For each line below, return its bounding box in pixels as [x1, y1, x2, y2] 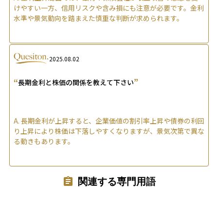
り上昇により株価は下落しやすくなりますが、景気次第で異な [14, 126, 204, 136]
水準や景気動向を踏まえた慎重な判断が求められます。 [14, 13, 183, 23]
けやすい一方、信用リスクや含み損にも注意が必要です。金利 [14, 3, 204, 13]
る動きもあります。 [14, 136, 74, 146]
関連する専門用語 [78, 175, 156, 187]
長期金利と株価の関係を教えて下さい [18, 77, 134, 88]
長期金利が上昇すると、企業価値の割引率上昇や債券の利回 [21, 116, 204, 126]
